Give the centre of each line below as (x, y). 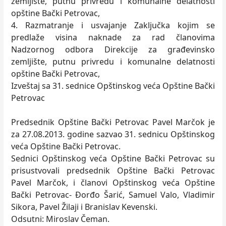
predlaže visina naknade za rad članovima (113, 37)
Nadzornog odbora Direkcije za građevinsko (113, 49)
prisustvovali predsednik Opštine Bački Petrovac (113, 171)
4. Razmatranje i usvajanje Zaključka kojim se (113, 25)
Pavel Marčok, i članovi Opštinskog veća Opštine (113, 183)
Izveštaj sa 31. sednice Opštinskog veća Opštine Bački (113, 86)
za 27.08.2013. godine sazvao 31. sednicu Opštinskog (113, 134)
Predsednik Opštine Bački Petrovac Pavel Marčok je (113, 122)
